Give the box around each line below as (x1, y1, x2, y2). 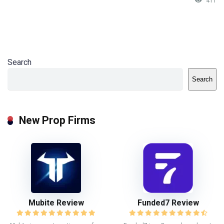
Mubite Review (28, 197, 84, 207)
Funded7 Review (137, 197, 199, 207)
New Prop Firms (19, 113, 95, 126)
